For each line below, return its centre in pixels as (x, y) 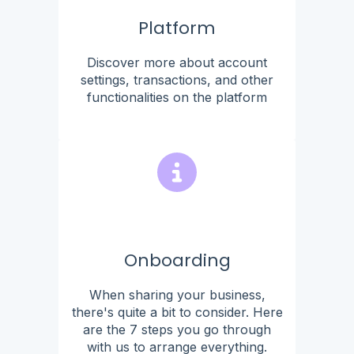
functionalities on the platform (177, 97)
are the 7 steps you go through (177, 329)
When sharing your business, (177, 294)
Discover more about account (177, 62)
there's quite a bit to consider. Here (177, 312)
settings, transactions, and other (177, 79)
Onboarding (177, 260)
